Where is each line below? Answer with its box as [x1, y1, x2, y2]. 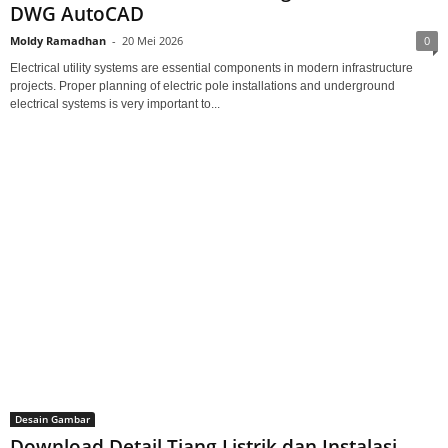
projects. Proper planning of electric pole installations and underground [10, 78, 395, 93]
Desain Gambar [15, 411, 90, 426]
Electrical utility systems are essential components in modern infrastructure [10, 60, 413, 75]
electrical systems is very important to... [10, 96, 220, 111]
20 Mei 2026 [122, 32, 183, 48]
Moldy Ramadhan [10, 32, 106, 48]
